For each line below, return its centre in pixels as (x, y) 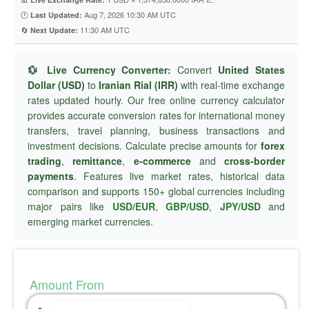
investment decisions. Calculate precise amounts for (144, 146)
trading (44, 161)
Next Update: (54, 30)
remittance (98, 161)
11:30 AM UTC (104, 30)
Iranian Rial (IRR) (138, 85)
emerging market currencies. (90, 221)
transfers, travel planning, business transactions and (156, 130)
